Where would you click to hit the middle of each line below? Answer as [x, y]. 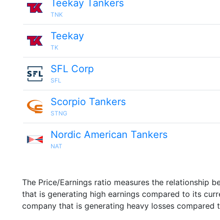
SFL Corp [72, 69]
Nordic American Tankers [109, 135]
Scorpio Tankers [88, 102]
